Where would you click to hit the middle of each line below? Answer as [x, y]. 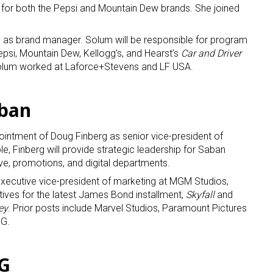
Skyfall [200, 195]
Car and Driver [211, 54]
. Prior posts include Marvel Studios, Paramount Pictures [127, 208]
